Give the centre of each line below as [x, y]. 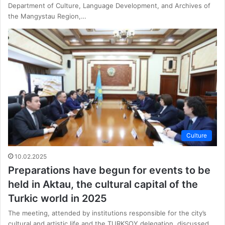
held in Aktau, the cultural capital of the [103, 185]
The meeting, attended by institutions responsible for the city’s [107, 213]
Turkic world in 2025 [58, 199]
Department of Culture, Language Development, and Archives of [109, 5]
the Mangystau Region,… [47, 16]
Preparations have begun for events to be [109, 171]
